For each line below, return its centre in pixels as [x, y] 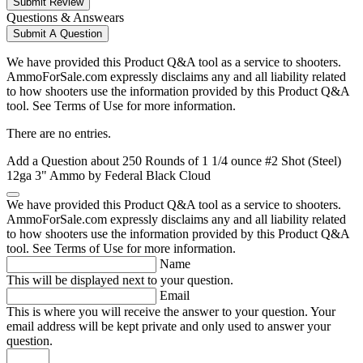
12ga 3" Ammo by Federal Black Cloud [109, 176]
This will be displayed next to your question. [120, 280]
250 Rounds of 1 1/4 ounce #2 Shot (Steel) [232, 161]
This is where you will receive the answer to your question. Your [171, 312]
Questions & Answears [65, 18]
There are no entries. [59, 134]
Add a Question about [64, 161]
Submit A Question [58, 34]
